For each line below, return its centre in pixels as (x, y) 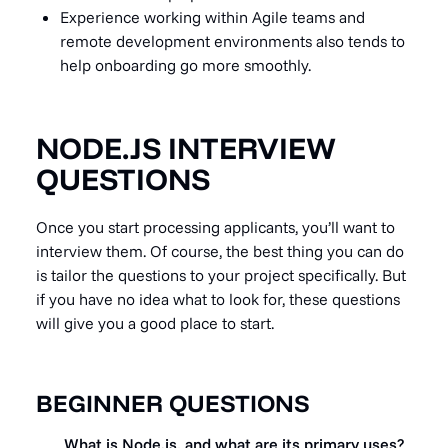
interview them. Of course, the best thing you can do (220, 250)
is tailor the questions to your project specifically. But (221, 274)
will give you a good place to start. (155, 322)
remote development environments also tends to (232, 40)
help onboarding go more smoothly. (185, 64)
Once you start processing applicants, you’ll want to (215, 226)
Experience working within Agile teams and (212, 16)
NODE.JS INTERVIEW (186, 147)
